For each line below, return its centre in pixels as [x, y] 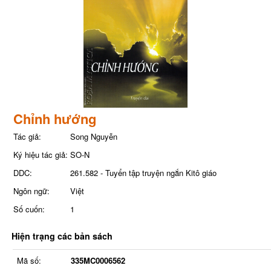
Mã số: [29, 260]
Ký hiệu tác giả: [40, 154]
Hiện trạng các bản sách [62, 236]
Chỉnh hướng [54, 118]
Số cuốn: [29, 209]
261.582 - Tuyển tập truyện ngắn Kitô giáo [143, 172]
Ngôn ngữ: [31, 191]
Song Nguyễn [93, 136]
